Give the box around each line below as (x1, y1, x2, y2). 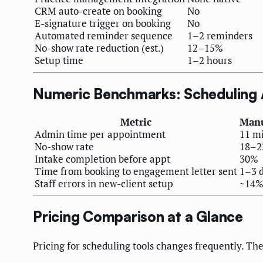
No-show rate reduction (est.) (35, 41, 164, 55)
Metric (120, 114, 151, 129)
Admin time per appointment (35, 127, 166, 141)
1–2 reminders (187, 29, 252, 43)
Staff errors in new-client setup (35, 176, 173, 190)
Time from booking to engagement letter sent (35, 164, 237, 178)
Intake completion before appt (35, 151, 170, 166)
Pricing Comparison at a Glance (33, 208, 243, 226)
